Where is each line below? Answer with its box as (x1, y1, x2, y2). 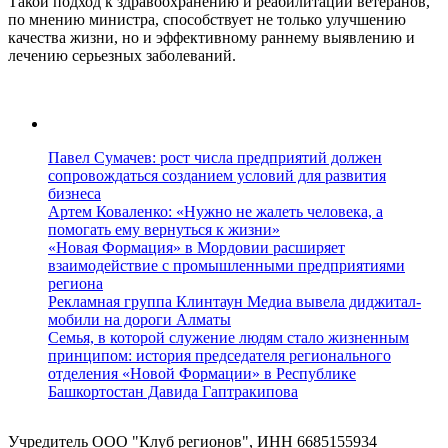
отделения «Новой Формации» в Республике (48, 364, 356, 382)
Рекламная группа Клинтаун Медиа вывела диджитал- (48, 292, 421, 310)
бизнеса (48, 184, 101, 202)
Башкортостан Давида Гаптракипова (48, 382, 298, 400)
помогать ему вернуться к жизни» (48, 220, 280, 238)
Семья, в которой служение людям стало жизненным (48, 328, 409, 346)
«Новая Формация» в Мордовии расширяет (48, 238, 345, 256)
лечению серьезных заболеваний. (8, 46, 236, 64)
